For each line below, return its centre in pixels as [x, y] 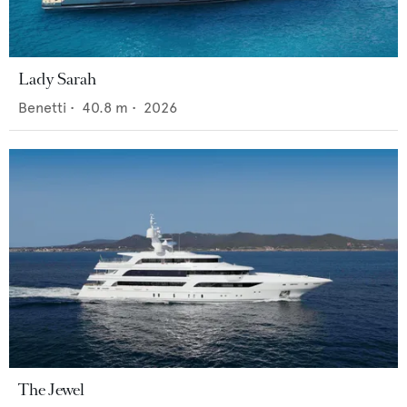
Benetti [42, 108]
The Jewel [51, 390]
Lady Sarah [57, 79]
